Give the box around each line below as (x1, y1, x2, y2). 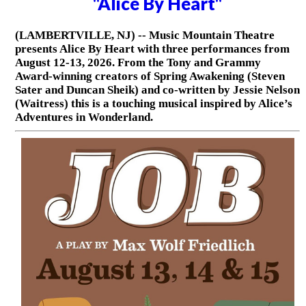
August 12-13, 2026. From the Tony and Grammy (14, 56, 261, 70)
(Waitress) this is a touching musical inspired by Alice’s (14, 97, 292, 111)
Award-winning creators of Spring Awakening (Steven (14, 70, 285, 83)
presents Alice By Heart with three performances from (14, 42, 290, 56)
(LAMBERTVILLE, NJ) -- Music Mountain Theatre (14, 29, 275, 42)
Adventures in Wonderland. (14, 111, 153, 124)
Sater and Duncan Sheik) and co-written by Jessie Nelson (14, 83, 300, 97)
